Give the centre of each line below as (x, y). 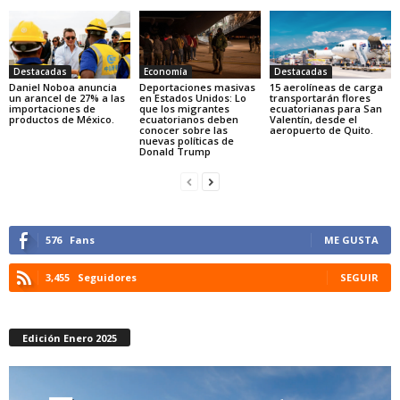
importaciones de (52, 108)
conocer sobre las (183, 129)
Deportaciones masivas (197, 87)
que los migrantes (184, 108)
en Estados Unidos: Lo (192, 97)
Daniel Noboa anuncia (63, 87)
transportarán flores (320, 97)
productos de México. (62, 119)
